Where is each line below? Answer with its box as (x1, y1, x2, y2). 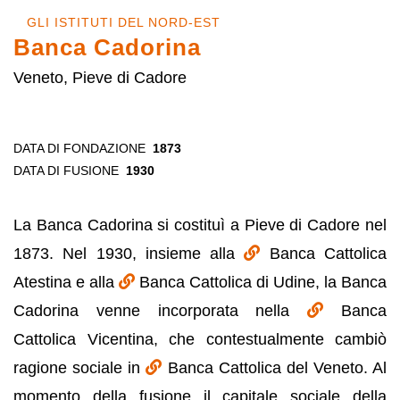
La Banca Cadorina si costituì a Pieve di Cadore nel (13, 216, 387, 234)
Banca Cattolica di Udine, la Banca (139, 273, 387, 291)
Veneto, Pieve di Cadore (13, 69, 187, 87)
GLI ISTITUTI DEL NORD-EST (27, 15, 221, 29)
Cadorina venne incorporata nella (13, 302, 308, 320)
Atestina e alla (13, 273, 119, 291)
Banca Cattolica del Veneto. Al (167, 359, 387, 377)
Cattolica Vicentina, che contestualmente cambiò (13, 330, 387, 348)
